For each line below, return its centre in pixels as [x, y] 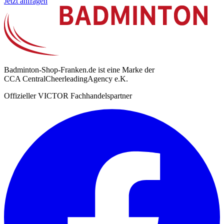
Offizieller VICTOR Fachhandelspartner [68, 96]
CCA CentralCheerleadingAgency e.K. [66, 79]
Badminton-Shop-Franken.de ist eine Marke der [79, 70]
